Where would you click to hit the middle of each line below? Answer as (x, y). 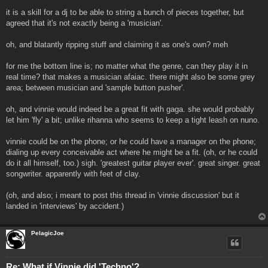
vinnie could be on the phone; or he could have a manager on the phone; (131, 141)
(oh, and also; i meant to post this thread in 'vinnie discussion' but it (123, 195)
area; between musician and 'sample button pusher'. (95, 87)
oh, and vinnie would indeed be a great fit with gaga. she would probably (130, 109)
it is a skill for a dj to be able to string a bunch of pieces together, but (125, 12)
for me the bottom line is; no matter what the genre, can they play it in (127, 66)
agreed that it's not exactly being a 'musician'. (85, 23)
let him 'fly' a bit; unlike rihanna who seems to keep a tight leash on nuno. (133, 120)
